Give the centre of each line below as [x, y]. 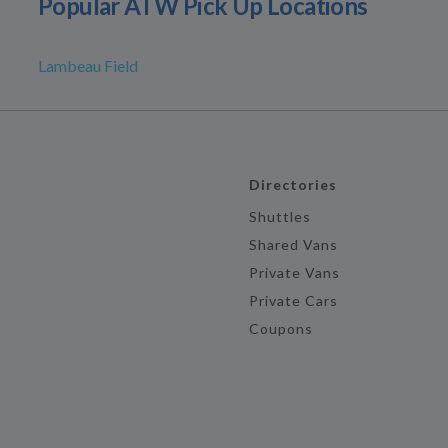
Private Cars [293, 300]
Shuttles [280, 216]
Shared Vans [293, 244]
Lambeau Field [88, 65]
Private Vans [294, 272]
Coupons [281, 328]
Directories [293, 184]
